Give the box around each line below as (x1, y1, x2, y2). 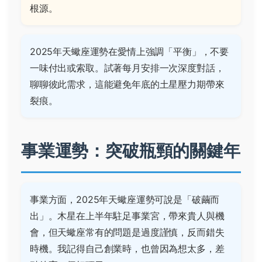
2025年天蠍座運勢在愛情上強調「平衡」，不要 (30, 46, 229, 58)
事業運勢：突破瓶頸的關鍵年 (21, 140, 240, 161)
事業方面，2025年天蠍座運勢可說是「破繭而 (30, 194, 220, 206)
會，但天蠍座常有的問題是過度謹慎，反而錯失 (30, 226, 225, 239)
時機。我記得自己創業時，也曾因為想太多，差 (30, 243, 225, 255)
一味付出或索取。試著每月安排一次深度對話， (30, 62, 225, 74)
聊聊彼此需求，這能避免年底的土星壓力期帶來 (30, 78, 225, 91)
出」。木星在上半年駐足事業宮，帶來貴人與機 (30, 210, 225, 222)
